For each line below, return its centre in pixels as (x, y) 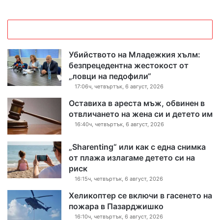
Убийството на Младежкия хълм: (135, 55)
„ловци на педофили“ (110, 76)
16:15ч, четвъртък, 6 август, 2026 (119, 179)
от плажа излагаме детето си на (132, 158)
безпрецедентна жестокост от (129, 66)
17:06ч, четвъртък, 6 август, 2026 (119, 87)
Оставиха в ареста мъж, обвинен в (137, 103)
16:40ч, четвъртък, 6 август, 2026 (119, 124)
